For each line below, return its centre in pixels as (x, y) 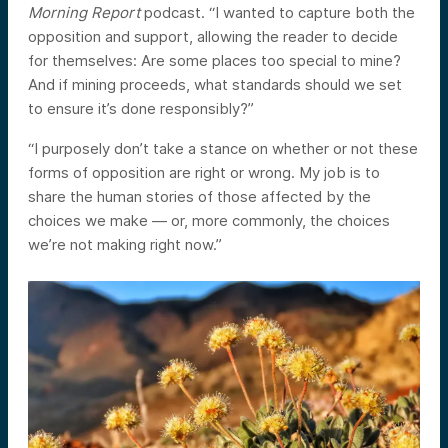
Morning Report (84, 13)
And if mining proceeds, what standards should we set (215, 85)
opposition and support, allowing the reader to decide (213, 37)
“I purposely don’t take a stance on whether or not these (223, 149)
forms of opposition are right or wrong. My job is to (204, 173)
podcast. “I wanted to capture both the (277, 13)
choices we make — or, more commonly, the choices (209, 221)
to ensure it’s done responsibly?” (141, 109)
